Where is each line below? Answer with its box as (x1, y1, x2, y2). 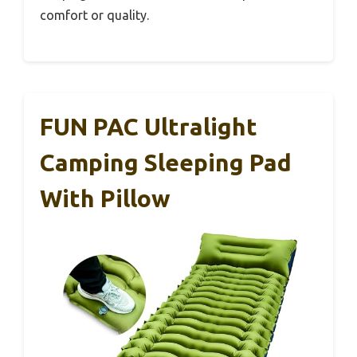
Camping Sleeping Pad (40, 149, 292, 177)
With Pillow (40, 185, 171, 213)
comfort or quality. (40, 8, 149, 23)
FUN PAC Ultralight (40, 113, 257, 141)
